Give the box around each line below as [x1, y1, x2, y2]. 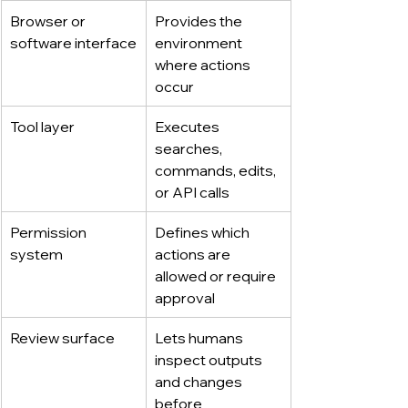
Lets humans [155, 328, 246, 347]
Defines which [155, 222, 252, 241]
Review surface [10, 328, 115, 347]
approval [155, 288, 215, 307]
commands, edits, [155, 160, 279, 179]
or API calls [155, 182, 229, 201]
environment [155, 33, 245, 52]
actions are [155, 244, 233, 263]
